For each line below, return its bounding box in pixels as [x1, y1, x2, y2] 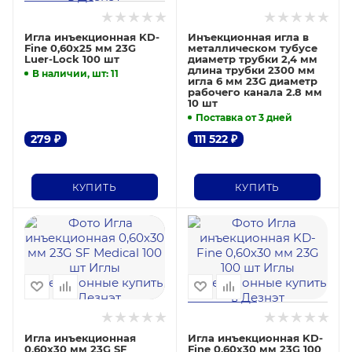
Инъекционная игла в [187, 31, 309, 44]
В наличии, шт [32, 67, 106, 79]
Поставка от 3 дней [195, 111, 292, 123]
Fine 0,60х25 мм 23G [24, 42, 136, 55]
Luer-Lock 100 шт [24, 53, 119, 66]
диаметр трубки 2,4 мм [187, 53, 317, 66]
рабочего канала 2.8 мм [187, 86, 322, 99]
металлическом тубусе [187, 42, 317, 55]
